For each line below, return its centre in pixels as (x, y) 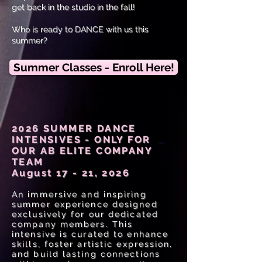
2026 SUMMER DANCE (74, 128)
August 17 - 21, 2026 (71, 173)
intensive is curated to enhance (90, 234)
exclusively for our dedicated (85, 214)
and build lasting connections (86, 254)
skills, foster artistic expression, (92, 244)
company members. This (73, 224)
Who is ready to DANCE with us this (80, 29)
